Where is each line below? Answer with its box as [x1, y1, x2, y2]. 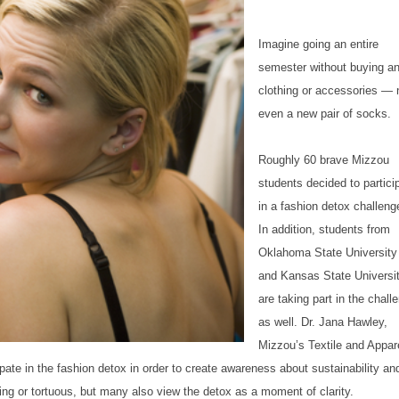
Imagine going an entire [258, 37, 379, 51]
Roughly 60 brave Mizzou [258, 153, 389, 167]
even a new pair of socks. [258, 107, 391, 120]
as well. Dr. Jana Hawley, [258, 315, 387, 329]
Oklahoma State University [258, 246, 397, 259]
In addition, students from [258, 223, 390, 236]
